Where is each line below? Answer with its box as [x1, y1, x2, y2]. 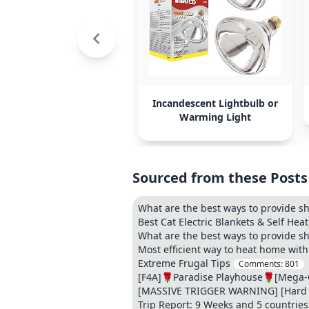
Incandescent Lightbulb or [152, 97, 278, 110]
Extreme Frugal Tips [138, 257, 230, 270]
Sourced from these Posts [132, 168, 308, 187]
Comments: [239, 258, 285, 270]
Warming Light [179, 110, 251, 123]
